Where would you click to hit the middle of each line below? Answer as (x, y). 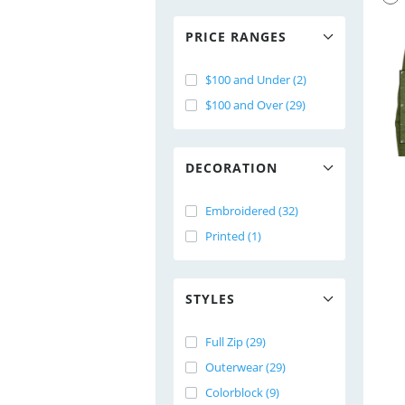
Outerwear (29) (245, 367)
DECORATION (231, 168)
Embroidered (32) (252, 211)
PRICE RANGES (236, 37)
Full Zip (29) (235, 342)
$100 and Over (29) (255, 105)
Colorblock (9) (242, 392)
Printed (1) (233, 236)
